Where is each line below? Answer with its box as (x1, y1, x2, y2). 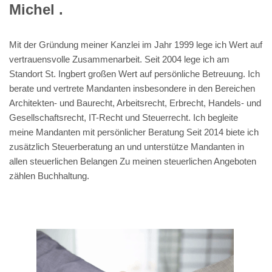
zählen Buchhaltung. (9, 170, 89, 181)
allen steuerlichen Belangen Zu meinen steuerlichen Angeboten (9, 155, 256, 166)
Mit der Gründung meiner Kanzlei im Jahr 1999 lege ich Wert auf (9, 39, 262, 50)
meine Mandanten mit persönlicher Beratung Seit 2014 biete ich (9, 126, 259, 137)
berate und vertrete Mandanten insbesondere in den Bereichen (9, 83, 255, 93)
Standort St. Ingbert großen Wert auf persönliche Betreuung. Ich (9, 68, 260, 79)
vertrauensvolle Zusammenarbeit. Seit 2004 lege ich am (9, 53, 229, 64)
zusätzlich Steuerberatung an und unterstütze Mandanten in (9, 141, 244, 152)
